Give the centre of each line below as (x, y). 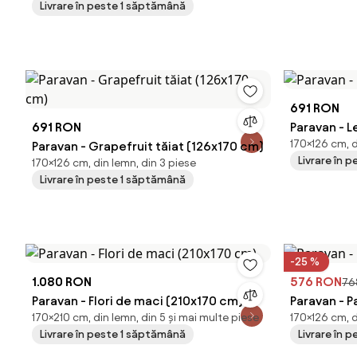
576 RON (316, 282)
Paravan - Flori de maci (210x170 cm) (137, 301)
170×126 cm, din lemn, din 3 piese (114, 163)
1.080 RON (62, 282)
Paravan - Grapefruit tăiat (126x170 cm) (148, 146)
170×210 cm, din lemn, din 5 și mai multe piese (145, 318)
